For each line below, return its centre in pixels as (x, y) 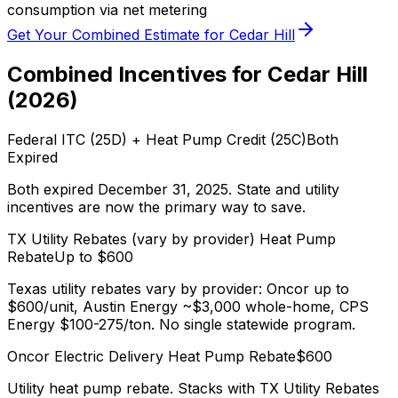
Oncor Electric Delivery (85, 357)
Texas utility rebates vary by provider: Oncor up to (178, 289)
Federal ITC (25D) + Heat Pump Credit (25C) (157, 140)
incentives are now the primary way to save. (156, 207)
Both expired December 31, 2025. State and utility (173, 190)
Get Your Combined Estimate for (118, 35)
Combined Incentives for (137, 75)
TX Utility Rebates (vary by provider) (131, 239)
